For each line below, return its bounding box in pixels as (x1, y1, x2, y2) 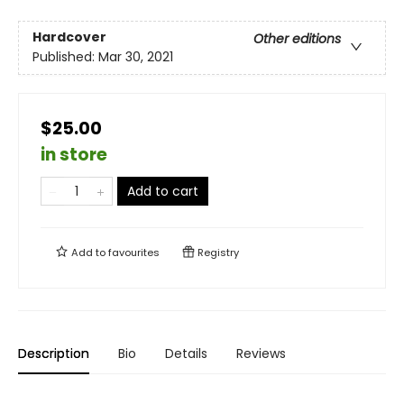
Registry (195, 245, 239, 260)
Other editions (253, 30, 341, 49)
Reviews (236, 344, 286, 363)
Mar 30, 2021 (98, 48, 173, 67)
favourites (108, 245, 160, 260)
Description (18, 344, 89, 363)
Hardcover (32, 28, 106, 47)
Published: (32, 48, 98, 67)
